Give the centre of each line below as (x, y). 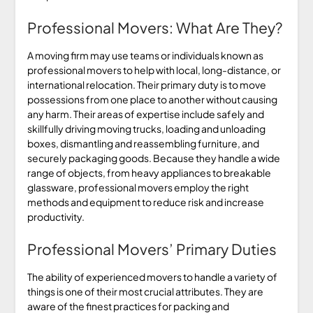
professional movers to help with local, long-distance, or (154, 70)
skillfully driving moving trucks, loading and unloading (146, 128)
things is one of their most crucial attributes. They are (145, 291)
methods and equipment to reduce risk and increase (145, 202)
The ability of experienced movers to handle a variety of (152, 276)
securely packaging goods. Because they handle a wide (153, 158)
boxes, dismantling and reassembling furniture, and (143, 143)
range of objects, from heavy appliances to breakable (149, 172)
